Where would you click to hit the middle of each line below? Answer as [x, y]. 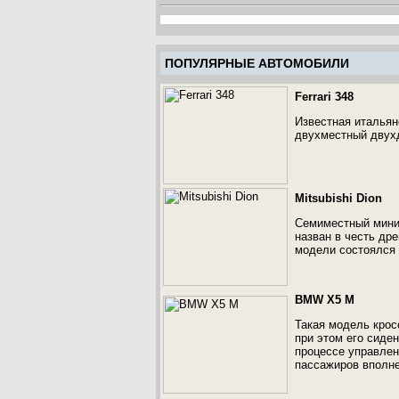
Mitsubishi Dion [338, 198]
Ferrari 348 [324, 97]
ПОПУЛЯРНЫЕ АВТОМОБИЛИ [257, 63]
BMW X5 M [325, 300]
